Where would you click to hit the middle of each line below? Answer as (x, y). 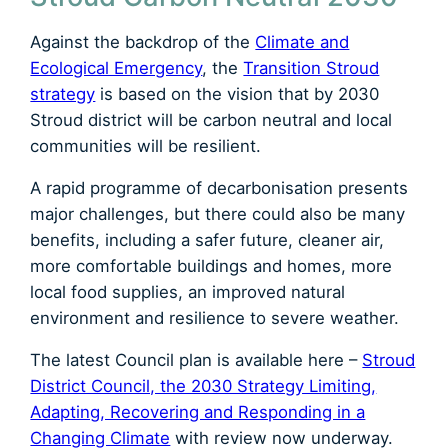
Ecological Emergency (116, 67)
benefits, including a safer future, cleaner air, (207, 239)
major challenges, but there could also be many (218, 213)
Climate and (302, 41)
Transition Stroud (311, 67)
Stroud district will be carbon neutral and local (211, 119)
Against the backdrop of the (143, 41)
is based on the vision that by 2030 (237, 93)
